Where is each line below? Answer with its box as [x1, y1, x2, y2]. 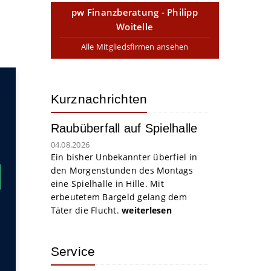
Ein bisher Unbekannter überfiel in [50, 151, 197, 163]
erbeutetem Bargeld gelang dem [50, 191, 187, 203]
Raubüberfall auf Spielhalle [50, 122, 198, 135]
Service [50, 244, 96, 258]
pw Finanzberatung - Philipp [71, 6, 198, 18]
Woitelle [116, 21, 153, 33]
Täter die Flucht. [50, 204, 122, 216]
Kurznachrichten [50, 92, 148, 106]
